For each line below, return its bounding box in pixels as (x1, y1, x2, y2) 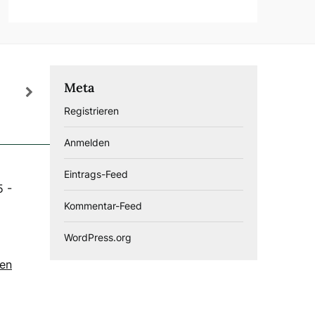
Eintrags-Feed (64, 167, 128, 180)
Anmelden (64, 136, 110, 148)
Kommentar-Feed (64, 199, 142, 212)
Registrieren (64, 104, 119, 117)
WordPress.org (64, 231, 131, 243)
